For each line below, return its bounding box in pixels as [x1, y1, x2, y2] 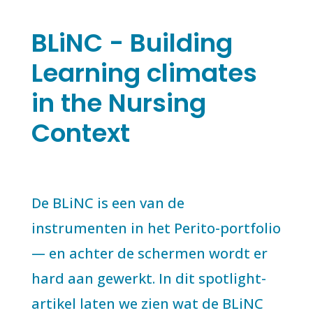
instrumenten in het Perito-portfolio [31, 219, 281, 238]
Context [31, 115, 130, 151]
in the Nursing [31, 85, 206, 121]
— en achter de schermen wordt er [31, 244, 268, 263]
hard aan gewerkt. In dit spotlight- [31, 269, 266, 288]
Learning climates [31, 55, 257, 91]
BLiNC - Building [31, 25, 233, 61]
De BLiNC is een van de [31, 194, 184, 212]
